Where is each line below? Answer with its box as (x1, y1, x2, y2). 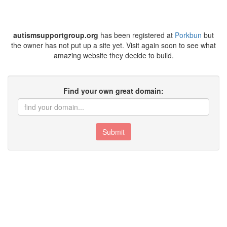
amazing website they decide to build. (53, 50, 174, 60)
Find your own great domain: (63, 86, 164, 96)
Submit (102, 127, 125, 137)
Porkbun (175, 30, 202, 40)
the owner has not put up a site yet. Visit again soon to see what (11, 40, 216, 50)
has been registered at (98, 30, 175, 40)
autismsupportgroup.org (13, 30, 98, 40)
